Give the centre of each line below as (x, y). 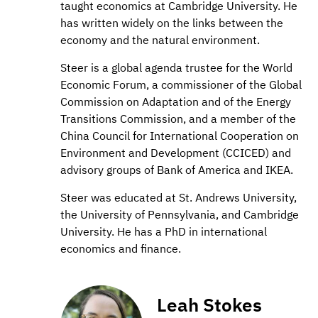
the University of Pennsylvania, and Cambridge (180, 215)
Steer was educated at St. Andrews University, (179, 198)
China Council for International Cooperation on (180, 136)
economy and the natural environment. (160, 40)
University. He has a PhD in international (164, 232)
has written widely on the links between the (172, 23)
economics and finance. (121, 249)
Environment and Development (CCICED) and (176, 153)
